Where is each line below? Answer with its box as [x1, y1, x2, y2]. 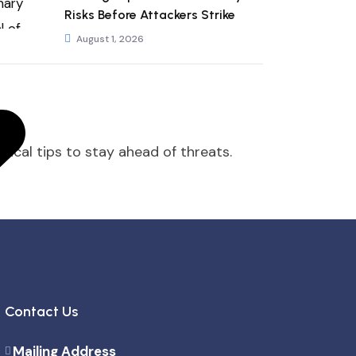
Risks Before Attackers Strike [64, 7, 235, 22]
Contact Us [5, 303, 78, 320]
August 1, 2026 [76, 33, 144, 45]
